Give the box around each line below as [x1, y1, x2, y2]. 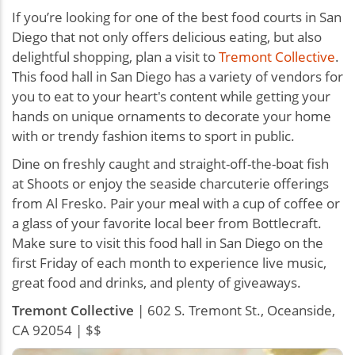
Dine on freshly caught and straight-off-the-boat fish [12, 154, 329, 173]
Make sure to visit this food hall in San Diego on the [12, 233, 323, 252]
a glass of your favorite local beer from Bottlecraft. [12, 213, 322, 232]
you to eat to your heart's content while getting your [12, 86, 330, 105]
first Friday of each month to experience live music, [12, 253, 326, 272]
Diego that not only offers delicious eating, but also [12, 27, 322, 46]
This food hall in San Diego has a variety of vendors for [12, 67, 343, 86]
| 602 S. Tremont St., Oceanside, [134, 300, 335, 319]
